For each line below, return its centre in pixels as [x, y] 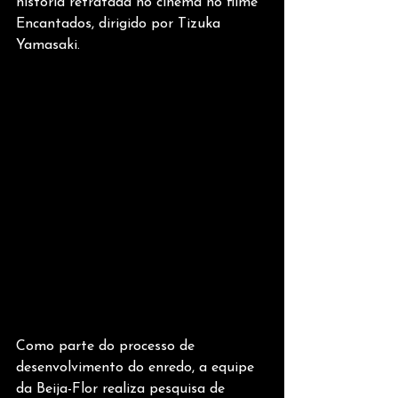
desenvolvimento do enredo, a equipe [137, 368]
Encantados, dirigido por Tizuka [120, 24]
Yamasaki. [48, 45]
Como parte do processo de [107, 347]
